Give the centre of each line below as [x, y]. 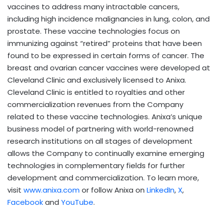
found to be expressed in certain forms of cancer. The [106, 55]
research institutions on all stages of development [100, 141]
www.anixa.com [52, 190]
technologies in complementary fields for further [96, 165]
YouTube [77, 202]
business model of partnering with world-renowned [100, 129]
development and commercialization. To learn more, [103, 177]
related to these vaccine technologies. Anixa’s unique [105, 116]
